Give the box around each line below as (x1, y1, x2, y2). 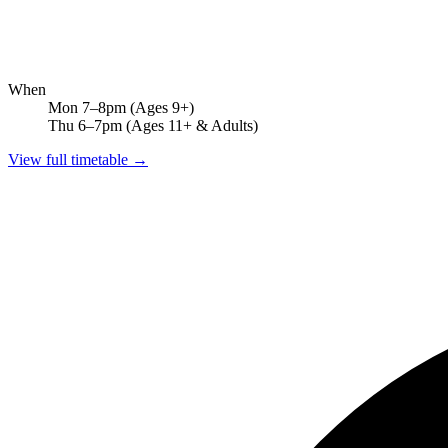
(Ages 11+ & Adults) (126, 116, 258, 134)
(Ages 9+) (130, 98, 194, 116)
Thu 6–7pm (48, 116, 122, 134)
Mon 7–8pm (48, 98, 130, 116)
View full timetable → (8, 150, 148, 168)
